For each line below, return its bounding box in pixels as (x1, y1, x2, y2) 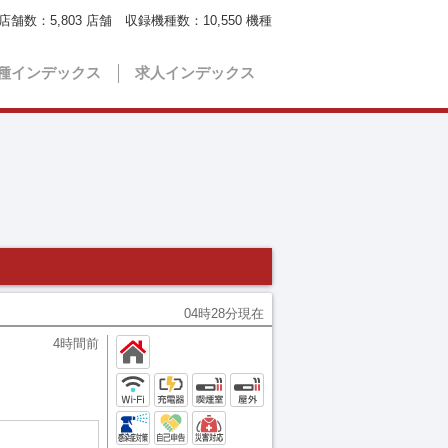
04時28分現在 (184, 306, 264, 321)
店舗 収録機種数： (82, 13, 203, 28)
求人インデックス (135, 63, 255, 81)
